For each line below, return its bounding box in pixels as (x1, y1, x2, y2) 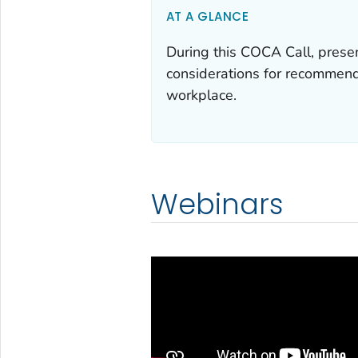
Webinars (150, 184, 284, 224)
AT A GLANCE (165, 7, 249, 25)
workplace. (165, 85, 237, 105)
